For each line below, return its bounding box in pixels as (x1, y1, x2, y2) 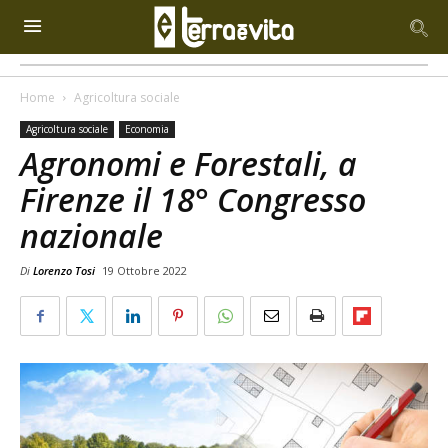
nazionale (20, 214, 163, 257)
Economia (125, 122, 169, 136)
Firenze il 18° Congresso (20, 178, 366, 221)
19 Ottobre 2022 (102, 263, 187, 278)
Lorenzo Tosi (33, 263, 95, 278)
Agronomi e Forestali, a (20, 142, 357, 185)
